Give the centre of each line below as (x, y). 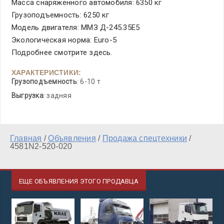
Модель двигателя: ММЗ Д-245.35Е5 (76, 27)
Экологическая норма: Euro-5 (64, 40)
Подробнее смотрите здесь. (62, 52)
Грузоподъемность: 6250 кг (60, 15)
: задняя (57, 95)
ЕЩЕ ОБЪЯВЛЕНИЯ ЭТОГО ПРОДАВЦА (79, 181)
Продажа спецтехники (145, 138)
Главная (26, 138)
